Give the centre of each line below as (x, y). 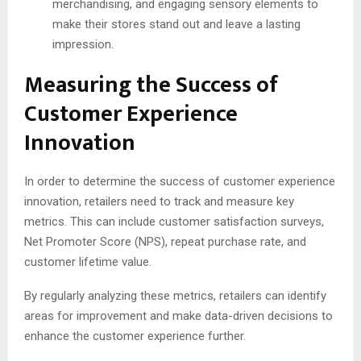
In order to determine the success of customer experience (180, 182)
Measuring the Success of (151, 85)
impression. (83, 45)
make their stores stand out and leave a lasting (176, 25)
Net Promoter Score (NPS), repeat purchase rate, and (165, 242)
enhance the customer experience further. (135, 336)
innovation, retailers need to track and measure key (159, 202)
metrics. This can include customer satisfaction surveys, (174, 222)
